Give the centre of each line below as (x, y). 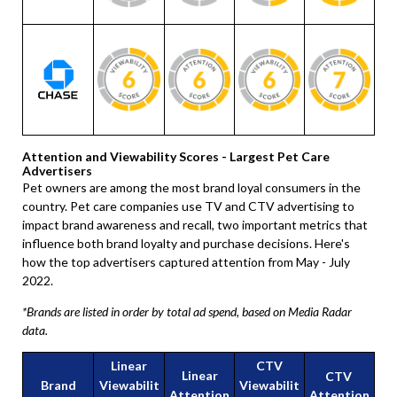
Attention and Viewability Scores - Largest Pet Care (176, 156)
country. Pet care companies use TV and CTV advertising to (188, 206)
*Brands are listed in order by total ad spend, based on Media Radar (187, 311)
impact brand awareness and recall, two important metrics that (195, 225)
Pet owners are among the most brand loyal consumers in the (191, 187)
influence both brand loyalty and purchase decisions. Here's (186, 243)
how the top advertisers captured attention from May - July (186, 262)
